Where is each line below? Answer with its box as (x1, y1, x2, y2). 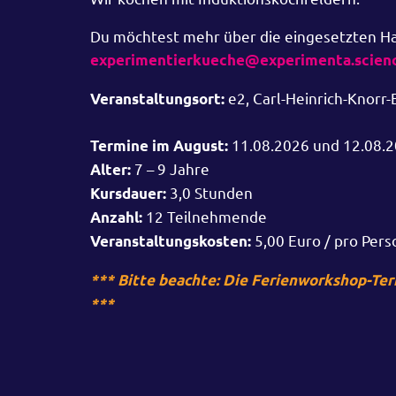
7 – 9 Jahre (131, 159, 209, 179)
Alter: (90, 160, 131, 179)
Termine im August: (90, 136, 232, 156)
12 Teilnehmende (142, 207, 267, 226)
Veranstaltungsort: (90, 89, 225, 109)
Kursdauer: (90, 184, 170, 203)
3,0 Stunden (170, 183, 256, 202)
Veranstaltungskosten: (90, 232, 251, 251)
